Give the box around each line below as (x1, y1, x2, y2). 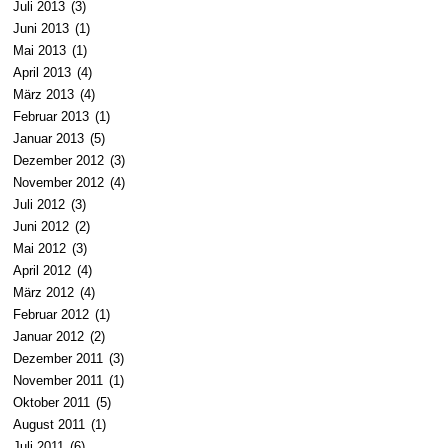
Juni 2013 (13, 20, 69, 36)
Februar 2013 (13, 108, 89, 124)
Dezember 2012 (13, 152, 104, 168)
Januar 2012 (13, 328, 84, 344)
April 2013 (13, 64, 71, 80)
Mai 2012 (13, 240, 66, 256)
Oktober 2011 (13, 394, 90, 410)
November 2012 (13, 174, 104, 190)
